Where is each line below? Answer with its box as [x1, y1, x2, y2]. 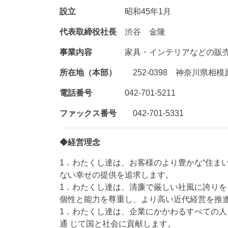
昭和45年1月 [76, 7, 171, 16]
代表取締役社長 [60, 27, 117, 37]
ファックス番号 [60, 109, 117, 118]
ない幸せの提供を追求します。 [60, 170, 174, 180]
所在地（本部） [60, 68, 117, 77]
